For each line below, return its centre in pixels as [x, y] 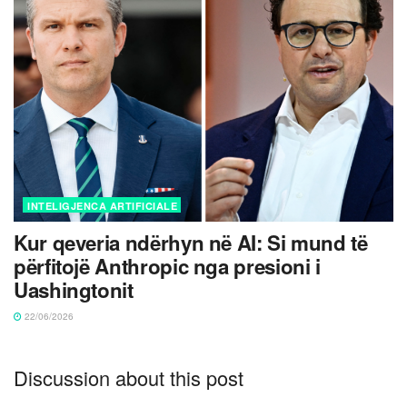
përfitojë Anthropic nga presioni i [167, 266]
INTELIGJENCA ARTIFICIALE [102, 205]
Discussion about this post [129, 377]
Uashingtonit [74, 289]
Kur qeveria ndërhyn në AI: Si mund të [191, 242]
